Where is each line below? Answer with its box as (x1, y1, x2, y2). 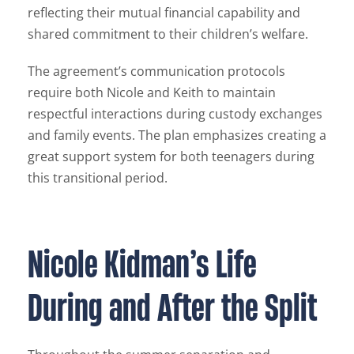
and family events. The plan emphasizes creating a (28, 126, 326, 144)
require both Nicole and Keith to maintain (28, 83, 276, 101)
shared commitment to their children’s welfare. (28, 24, 308, 43)
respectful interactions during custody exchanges (28, 104, 322, 122)
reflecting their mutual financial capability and (28, 3, 300, 21)
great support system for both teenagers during (28, 147, 314, 165)
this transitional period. (28, 168, 168, 186)
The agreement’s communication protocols (28, 62, 285, 80)
